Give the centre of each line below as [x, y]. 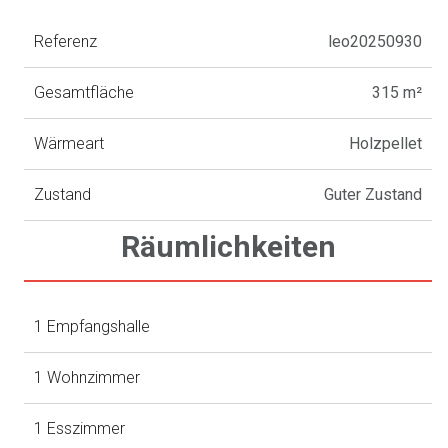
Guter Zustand [373, 195]
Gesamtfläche [84, 93]
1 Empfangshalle [92, 327]
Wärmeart [69, 144]
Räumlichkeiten [228, 247]
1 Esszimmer [80, 429]
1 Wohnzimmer [87, 378]
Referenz [66, 42]
